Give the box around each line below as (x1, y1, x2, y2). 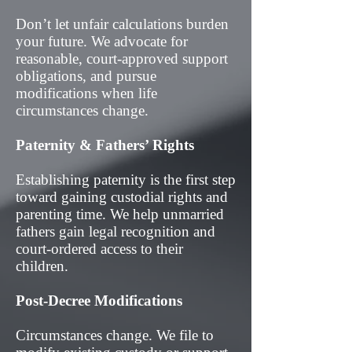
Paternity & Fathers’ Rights (16, 137, 194, 153)
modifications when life (16, 85, 157, 101)
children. (16, 258, 68, 274)
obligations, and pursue (16, 68, 156, 84)
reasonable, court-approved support (16, 50, 228, 67)
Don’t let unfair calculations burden (16, 16, 229, 32)
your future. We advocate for (16, 33, 188, 49)
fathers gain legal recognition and (16, 223, 215, 240)
